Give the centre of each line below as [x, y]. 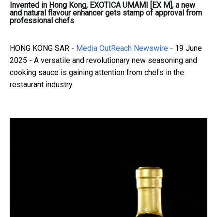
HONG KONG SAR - [43, 48]
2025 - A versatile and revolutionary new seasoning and [103, 60]
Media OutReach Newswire [122, 48]
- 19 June [185, 48]
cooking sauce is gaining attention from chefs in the [97, 72]
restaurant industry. [42, 84]
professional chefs [42, 20]
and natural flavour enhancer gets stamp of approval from [106, 13]
